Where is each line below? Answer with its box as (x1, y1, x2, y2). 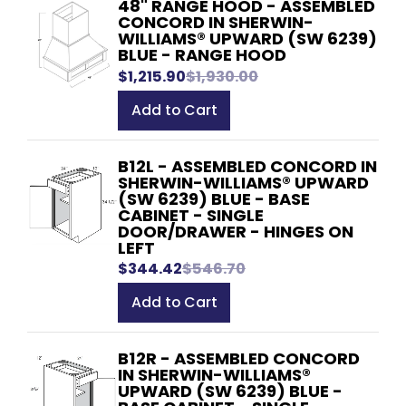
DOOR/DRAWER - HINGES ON (118, 219, 353, 243)
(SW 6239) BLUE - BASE (118, 187, 310, 210)
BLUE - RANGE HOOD (118, 43, 286, 67)
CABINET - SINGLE (118, 203, 264, 227)
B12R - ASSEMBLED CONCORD (118, 346, 360, 370)
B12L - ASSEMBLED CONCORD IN (118, 154, 377, 178)
